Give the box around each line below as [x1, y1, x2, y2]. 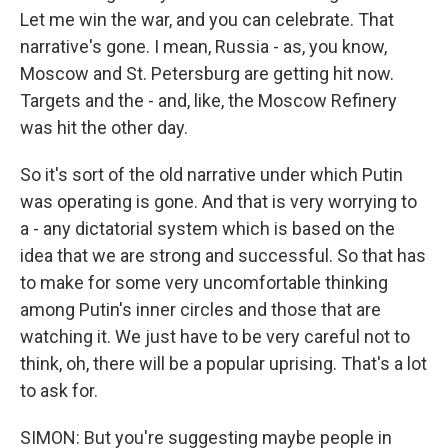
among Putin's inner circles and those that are [20, 299, 381, 320]
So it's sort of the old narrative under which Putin [20, 164, 403, 185]
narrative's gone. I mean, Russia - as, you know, [20, 36, 387, 57]
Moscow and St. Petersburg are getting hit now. [20, 63, 394, 84]
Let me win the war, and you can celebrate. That [20, 9, 394, 30]
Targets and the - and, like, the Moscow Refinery [20, 90, 397, 111]
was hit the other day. [20, 117, 188, 138]
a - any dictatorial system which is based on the [20, 218, 395, 239]
